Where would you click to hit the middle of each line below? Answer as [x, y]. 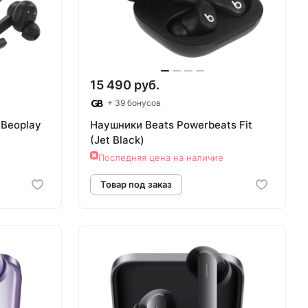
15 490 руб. [125, 85]
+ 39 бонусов [133, 102]
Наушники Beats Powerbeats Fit [171, 125]
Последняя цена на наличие [161, 158]
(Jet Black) [117, 140]
